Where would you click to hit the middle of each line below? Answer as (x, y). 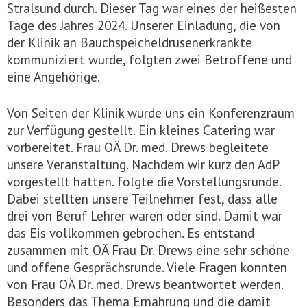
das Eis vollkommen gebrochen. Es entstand (131, 232)
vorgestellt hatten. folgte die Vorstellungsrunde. (144, 181)
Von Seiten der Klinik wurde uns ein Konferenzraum (151, 112)
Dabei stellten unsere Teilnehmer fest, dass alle (142, 198)
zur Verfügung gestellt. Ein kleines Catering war (141, 130)
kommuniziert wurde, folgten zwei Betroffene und (149, 59)
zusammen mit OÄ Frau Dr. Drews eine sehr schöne (148, 249)
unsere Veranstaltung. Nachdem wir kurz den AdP (143, 164)
